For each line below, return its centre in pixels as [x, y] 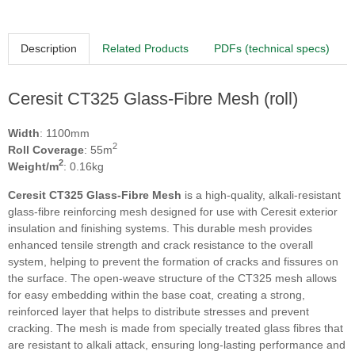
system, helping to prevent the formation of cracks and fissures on [173, 261]
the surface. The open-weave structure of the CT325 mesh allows [172, 278]
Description [49, 48]
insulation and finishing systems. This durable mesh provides [160, 228]
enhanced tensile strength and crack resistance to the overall [160, 244]
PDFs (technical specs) [272, 48]
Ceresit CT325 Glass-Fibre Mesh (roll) [153, 98]
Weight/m [33, 166]
